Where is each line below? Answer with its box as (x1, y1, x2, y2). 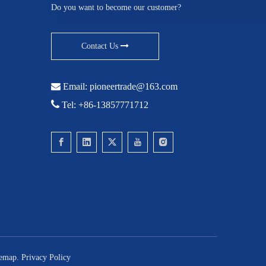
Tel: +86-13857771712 (59, 99, 148, 110)
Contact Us (81, 41, 121, 50)
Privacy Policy (21, 252, 71, 262)
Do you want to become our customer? (51, 2, 181, 12)
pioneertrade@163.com (90, 81, 178, 91)
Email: (61, 81, 90, 91)
